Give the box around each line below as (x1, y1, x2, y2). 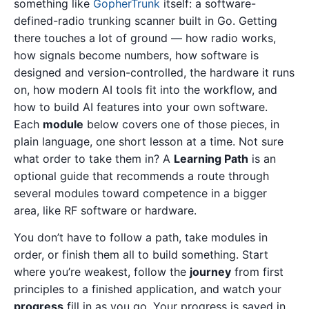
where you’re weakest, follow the (14, 265, 190, 279)
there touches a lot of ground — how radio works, (14, 31, 276, 45)
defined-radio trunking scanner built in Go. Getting (14, 14, 277, 28)
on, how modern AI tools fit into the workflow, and (14, 83, 277, 97)
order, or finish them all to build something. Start (14, 248, 268, 262)
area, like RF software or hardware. (14, 203, 197, 217)
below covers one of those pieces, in (83, 117, 279, 131)
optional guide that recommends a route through (14, 169, 269, 183)
